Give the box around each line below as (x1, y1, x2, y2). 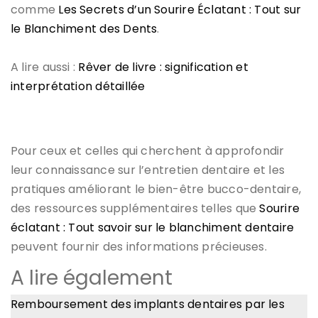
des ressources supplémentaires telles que (11, 199, 260, 216)
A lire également (11, 263, 172, 292)
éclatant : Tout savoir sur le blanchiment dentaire (11, 219, 295, 236)
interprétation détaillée (11, 77, 146, 94)
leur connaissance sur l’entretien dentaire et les (11, 161, 285, 178)
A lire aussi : (11, 58, 79, 75)
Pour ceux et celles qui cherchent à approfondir (11, 142, 285, 159)
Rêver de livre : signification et (78, 58, 248, 75)
